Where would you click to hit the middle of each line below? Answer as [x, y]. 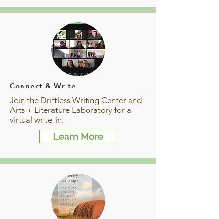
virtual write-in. [37, 120]
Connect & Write [43, 86]
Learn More [78, 136]
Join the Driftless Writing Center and [76, 100]
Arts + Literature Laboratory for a [70, 110]
